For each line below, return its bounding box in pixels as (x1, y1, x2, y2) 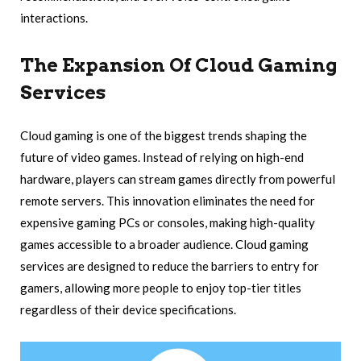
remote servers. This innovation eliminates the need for (20, 193, 315, 209)
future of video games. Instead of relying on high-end (20, 150, 304, 165)
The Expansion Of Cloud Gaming (20, 54, 338, 77)
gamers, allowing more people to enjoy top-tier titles (20, 280, 301, 296)
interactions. (20, 10, 88, 26)
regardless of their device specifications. (20, 302, 236, 317)
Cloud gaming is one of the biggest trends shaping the (20, 128, 307, 143)
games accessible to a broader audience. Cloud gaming (20, 237, 309, 252)
